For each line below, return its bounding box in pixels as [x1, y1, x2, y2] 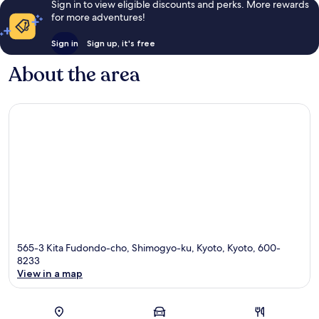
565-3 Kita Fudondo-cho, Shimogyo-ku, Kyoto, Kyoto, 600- [17, 241, 281, 254]
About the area [9, 61, 140, 89]
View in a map [17, 266, 83, 280]
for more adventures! [51, 11, 145, 24]
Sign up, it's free [86, 38, 155, 49]
